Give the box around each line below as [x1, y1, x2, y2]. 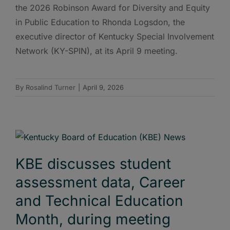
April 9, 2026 [83, 83, 124, 92]
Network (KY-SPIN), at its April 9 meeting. [15, 46, 178, 56]
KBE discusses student [15, 155, 171, 173]
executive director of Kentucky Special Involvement [15, 31, 214, 42]
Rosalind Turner [26, 83, 75, 92]
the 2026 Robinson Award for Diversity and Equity [15, 3, 210, 13]
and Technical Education [15, 192, 183, 210]
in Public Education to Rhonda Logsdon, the [15, 17, 185, 28]
